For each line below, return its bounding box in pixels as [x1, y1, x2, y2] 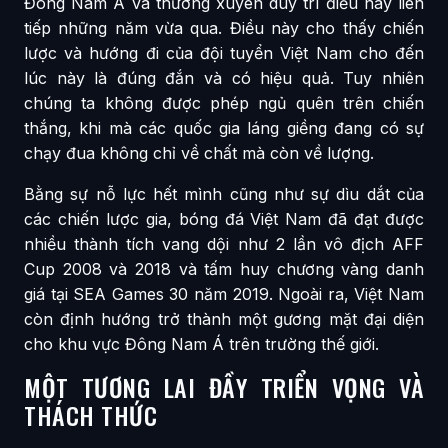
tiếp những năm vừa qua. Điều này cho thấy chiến [24, 17, 424, 38]
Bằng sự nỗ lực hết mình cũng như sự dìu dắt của [24, 183, 424, 204]
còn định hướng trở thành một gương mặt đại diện [24, 308, 424, 329]
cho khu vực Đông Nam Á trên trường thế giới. [24, 333, 379, 354]
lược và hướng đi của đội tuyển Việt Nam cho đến [24, 42, 424, 63]
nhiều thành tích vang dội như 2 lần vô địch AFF [24, 233, 424, 254]
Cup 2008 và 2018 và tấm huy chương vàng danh [24, 258, 424, 279]
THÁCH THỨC [24, 396, 157, 433]
